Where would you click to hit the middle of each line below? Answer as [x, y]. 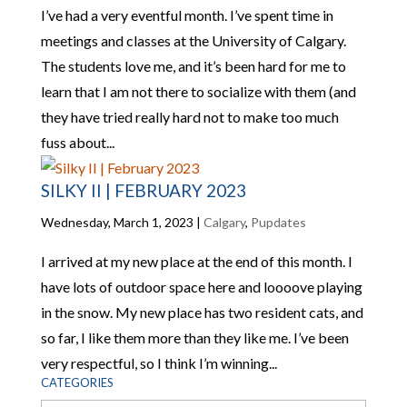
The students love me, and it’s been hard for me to [193, 66]
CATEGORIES [77, 382]
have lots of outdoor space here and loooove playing [201, 287]
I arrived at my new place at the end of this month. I [196, 261]
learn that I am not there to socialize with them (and [198, 91]
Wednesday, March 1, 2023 [117, 222]
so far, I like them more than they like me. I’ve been [194, 338]
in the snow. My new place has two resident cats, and [202, 312]
